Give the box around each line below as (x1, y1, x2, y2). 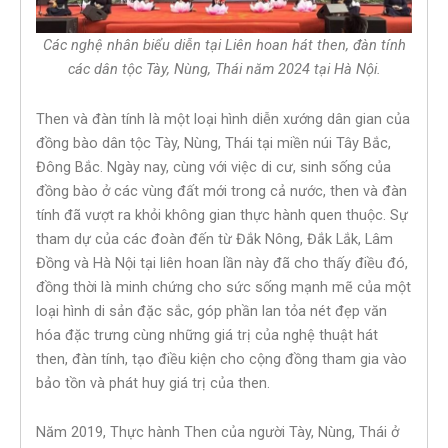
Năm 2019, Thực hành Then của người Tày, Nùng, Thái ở (36, 423, 399, 442)
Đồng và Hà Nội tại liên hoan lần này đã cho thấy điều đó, (36, 253, 408, 272)
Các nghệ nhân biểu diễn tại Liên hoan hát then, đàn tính (42, 35, 406, 54)
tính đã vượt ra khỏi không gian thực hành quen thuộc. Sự (36, 205, 408, 224)
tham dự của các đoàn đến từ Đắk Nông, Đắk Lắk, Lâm (36, 229, 393, 248)
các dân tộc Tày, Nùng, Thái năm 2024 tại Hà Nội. (67, 59, 381, 78)
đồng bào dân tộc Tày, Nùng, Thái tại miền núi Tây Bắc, (36, 133, 391, 152)
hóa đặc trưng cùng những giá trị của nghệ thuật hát (36, 325, 378, 344)
